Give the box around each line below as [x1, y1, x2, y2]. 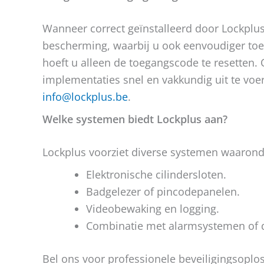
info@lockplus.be [42, 90, 128, 104]
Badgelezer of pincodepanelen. [86, 184, 240, 199]
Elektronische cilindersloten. [86, 167, 226, 181]
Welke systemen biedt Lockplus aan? [42, 112, 227, 126]
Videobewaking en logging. [86, 202, 219, 216]
